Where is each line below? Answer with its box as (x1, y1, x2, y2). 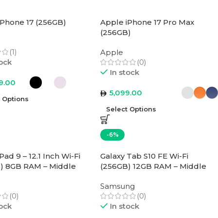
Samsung (100, 182, 135, 191)
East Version (100, 172, 147, 181)
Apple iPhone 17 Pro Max (100, 18, 195, 27)
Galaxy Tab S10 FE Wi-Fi (100, 151, 189, 161)
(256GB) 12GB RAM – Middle (100, 162, 207, 171)
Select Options (106, 105, 157, 113)
